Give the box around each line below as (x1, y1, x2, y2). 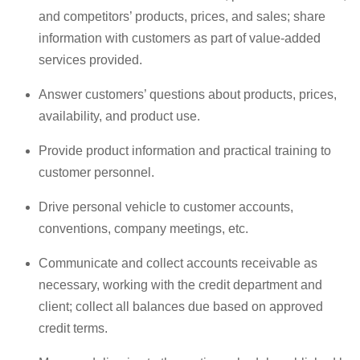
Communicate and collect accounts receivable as (39, 256, 317, 271)
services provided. (39, 53, 142, 67)
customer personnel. (39, 166, 154, 180)
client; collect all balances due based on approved (39, 300, 323, 314)
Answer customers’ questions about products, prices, (39, 88, 337, 102)
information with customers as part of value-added (39, 31, 321, 46)
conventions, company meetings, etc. (39, 222, 248, 236)
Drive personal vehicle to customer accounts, (39, 200, 293, 215)
